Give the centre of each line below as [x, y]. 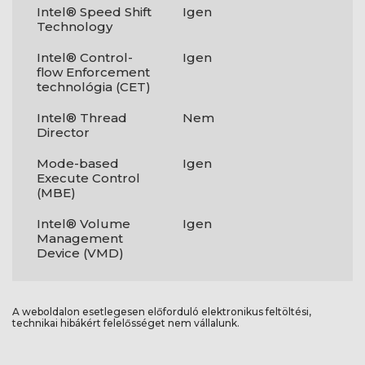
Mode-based [78, 163]
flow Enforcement [93, 72]
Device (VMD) [80, 253]
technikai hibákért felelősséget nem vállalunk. [126, 323]
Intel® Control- [85, 57]
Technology [75, 26]
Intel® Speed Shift [94, 12]
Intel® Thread [82, 118]
